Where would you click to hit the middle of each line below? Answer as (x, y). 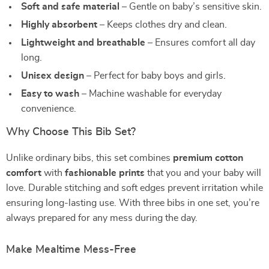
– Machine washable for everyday (150, 94)
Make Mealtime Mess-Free (71, 250)
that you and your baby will (203, 173)
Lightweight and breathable (83, 43)
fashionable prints (105, 173)
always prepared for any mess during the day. (102, 218)
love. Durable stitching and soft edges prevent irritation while (134, 188)
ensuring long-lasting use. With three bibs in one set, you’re (133, 203)
